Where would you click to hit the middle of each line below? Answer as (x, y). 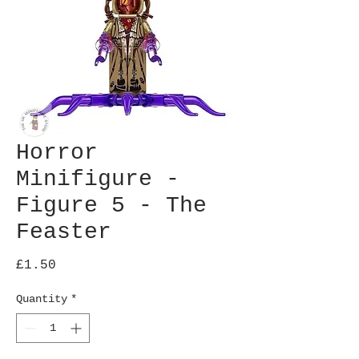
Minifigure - (98, 179)
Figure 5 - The (111, 206)
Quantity (42, 299)
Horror (57, 153)
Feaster (64, 232)
